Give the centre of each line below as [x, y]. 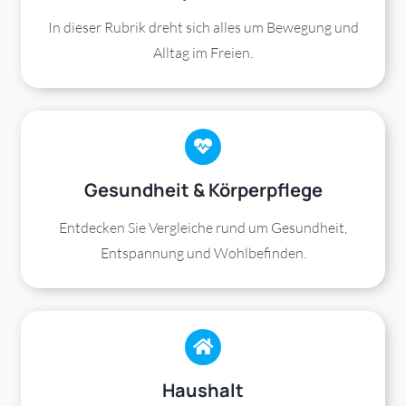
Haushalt [203, 391]
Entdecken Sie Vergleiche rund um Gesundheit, [203, 228]
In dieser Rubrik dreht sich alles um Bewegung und [203, 28]
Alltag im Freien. [203, 53]
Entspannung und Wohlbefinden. [203, 253]
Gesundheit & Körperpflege [203, 190]
